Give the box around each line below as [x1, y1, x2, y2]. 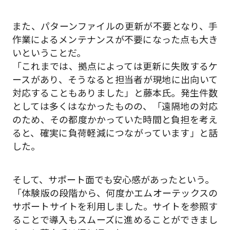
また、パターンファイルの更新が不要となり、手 [12, 21, 218, 32]
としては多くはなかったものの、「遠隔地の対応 [12, 101, 218, 112]
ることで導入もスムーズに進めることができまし [12, 215, 218, 226]
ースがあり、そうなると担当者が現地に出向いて [12, 74, 218, 85]
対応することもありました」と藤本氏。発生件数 [12, 87, 218, 99]
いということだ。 [12, 47, 86, 59]
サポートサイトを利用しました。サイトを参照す [12, 201, 218, 213]
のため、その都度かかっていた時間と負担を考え [12, 114, 218, 125]
